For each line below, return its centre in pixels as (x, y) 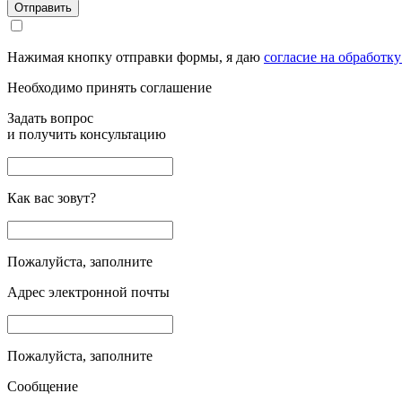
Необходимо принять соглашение (109, 87)
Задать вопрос (50, 118)
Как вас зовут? (52, 198)
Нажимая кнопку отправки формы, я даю (135, 57)
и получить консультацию (87, 134)
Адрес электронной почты (88, 292)
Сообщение (43, 386)
